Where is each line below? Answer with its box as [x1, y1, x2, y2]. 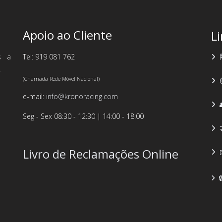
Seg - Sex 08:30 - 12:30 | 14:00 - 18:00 [23, 111, 144, 121]
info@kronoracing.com [46, 92, 118, 101]
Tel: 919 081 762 [23, 52, 75, 61]
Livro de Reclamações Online [23, 146, 178, 162]
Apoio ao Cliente [23, 27, 112, 43]
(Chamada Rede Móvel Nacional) [23, 75, 100, 82]
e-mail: [23, 92, 46, 101]
